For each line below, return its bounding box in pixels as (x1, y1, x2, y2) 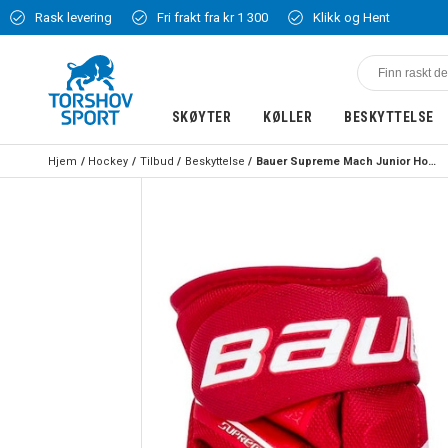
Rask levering (35, 10, 112, 25)
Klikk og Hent (313, 10, 390, 25)
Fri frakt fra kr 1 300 (157, 10, 268, 25)
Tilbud (139, 154, 174, 168)
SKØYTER (171, 109, 232, 125)
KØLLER (263, 109, 313, 125)
